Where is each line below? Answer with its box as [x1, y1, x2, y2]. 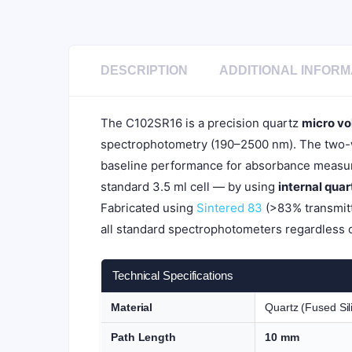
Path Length [111, 330, 176, 343]
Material [111, 300, 153, 313]
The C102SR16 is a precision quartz [101, 115, 302, 130]
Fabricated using [101, 200, 196, 215]
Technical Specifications [112, 268, 233, 282]
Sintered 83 [196, 200, 262, 215]
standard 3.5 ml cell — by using [101, 178, 278, 194]
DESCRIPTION [101, 63, 188, 77]
